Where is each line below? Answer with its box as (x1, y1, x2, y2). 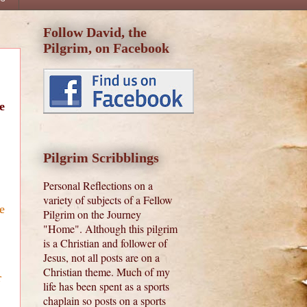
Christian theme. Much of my (43, 265, 170, 280)
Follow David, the (43, 25, 147, 40)
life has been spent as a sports (43, 279, 169, 294)
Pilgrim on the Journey (43, 207, 141, 222)
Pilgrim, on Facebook (43, 40, 169, 56)
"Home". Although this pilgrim (43, 221, 177, 236)
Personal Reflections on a (43, 178, 153, 193)
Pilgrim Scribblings (43, 150, 159, 166)
